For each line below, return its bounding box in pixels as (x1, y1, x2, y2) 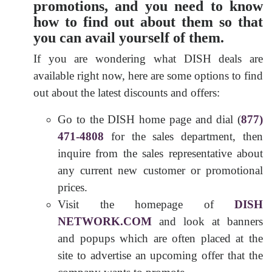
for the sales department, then (104, 129, 263, 143)
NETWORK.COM (58, 214, 152, 228)
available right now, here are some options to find (33, 69, 263, 82)
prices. (58, 180, 87, 194)
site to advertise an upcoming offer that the (58, 248, 263, 262)
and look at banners (152, 214, 263, 228)
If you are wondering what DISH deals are (33, 52, 263, 65)
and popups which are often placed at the (58, 231, 263, 245)
